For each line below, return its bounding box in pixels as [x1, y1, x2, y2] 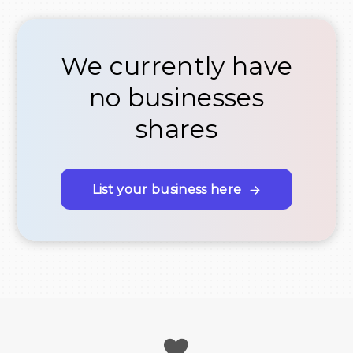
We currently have [60, 50, 293, 81]
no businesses [88, 82, 265, 113]
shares [136, 113, 217, 144]
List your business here [91, 181, 242, 197]
